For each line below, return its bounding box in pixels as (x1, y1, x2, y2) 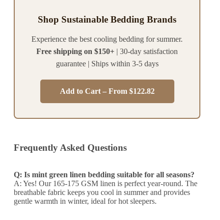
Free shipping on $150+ (36, 47, 114, 55)
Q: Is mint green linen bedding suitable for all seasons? (14, 170, 194, 179)
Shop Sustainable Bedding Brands (38, 14, 176, 25)
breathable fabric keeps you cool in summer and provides (14, 188, 190, 196)
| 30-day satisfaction (114, 47, 178, 55)
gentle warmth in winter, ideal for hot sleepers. (14, 197, 157, 205)
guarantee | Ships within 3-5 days (55, 59, 159, 68)
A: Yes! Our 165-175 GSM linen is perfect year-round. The (14, 179, 197, 188)
